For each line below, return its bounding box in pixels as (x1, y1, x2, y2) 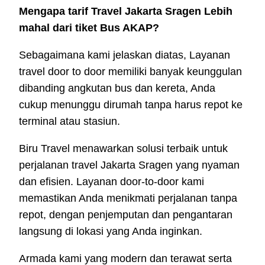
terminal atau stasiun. (19, 115, 120, 127)
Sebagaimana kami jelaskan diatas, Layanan (19, 49, 230, 61)
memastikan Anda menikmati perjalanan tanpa (19, 192, 237, 204)
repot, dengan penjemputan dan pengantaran (19, 208, 232, 221)
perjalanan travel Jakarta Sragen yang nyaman (19, 159, 240, 171)
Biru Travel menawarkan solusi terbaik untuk (19, 142, 228, 154)
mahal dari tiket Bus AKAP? (19, 21, 159, 34)
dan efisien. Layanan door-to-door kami (19, 175, 204, 188)
